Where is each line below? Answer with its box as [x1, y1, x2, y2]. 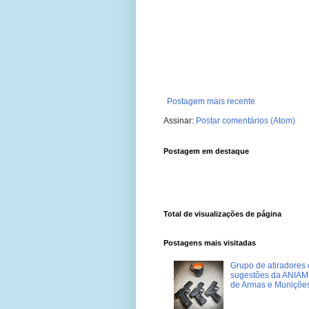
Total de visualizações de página [163, 210, 281, 219]
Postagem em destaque [163, 147, 249, 156]
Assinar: [163, 116, 196, 126]
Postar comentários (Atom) [196, 116, 295, 126]
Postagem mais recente [167, 97, 255, 107]
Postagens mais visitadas [163, 239, 256, 248]
